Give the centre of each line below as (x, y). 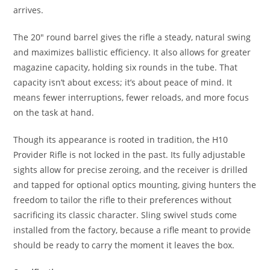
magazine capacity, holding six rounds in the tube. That (126, 67)
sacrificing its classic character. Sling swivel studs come (125, 215)
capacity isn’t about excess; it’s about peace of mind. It (123, 83)
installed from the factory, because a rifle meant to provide (132, 230)
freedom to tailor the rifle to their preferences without (123, 200)
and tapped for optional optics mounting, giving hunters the (135, 185)
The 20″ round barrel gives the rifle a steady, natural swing (132, 37)
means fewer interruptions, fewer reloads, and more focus (131, 98)
